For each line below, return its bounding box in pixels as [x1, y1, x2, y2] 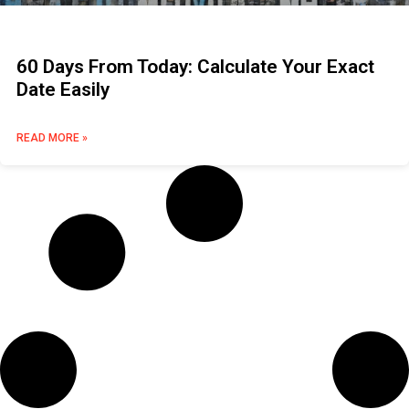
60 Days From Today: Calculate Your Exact [16, 56, 374, 79]
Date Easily [16, 79, 110, 101]
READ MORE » [16, 131, 88, 145]
